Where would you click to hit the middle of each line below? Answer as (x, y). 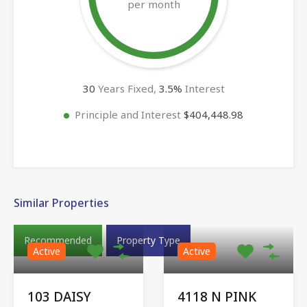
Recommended (58, 240)
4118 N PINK (217, 296)
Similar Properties (61, 202)
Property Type (148, 240)
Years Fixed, (127, 88)
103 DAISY (59, 296)
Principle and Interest (129, 114)
